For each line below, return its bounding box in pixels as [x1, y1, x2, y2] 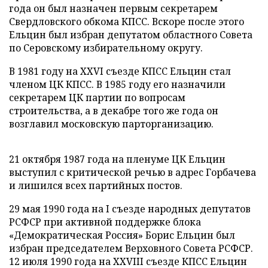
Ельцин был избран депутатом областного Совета [9, 28, 252, 41]
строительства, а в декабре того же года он [9, 104, 218, 117]
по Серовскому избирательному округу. [9, 41, 203, 54]
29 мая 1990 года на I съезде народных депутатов [9, 202, 251, 215]
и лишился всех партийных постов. [9, 179, 182, 192]
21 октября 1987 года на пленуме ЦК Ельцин [9, 153, 226, 166]
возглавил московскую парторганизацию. [9, 117, 214, 130]
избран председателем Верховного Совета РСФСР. [9, 242, 253, 255]
